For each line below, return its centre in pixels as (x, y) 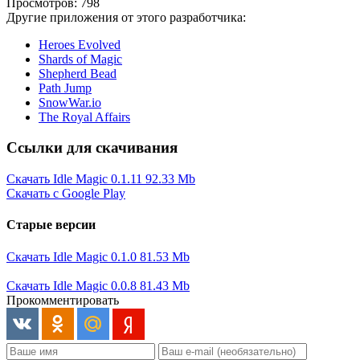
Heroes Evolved (80, 44)
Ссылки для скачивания (92, 148)
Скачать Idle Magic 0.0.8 (73, 285)
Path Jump (65, 88)
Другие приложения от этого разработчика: (126, 17)
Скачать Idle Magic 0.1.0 (73, 256)
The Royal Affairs (84, 117)
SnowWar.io (70, 102)
